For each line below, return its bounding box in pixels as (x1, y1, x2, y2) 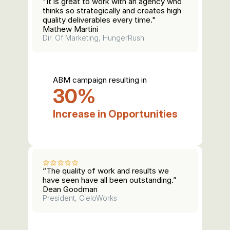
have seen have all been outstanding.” (43, 175, 177, 185)
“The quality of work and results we (43, 166, 169, 176)
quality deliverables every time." (43, 15, 156, 25)
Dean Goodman (43, 184, 98, 194)
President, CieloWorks (43, 194, 117, 202)
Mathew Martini (43, 24, 98, 34)
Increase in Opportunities (52, 107, 178, 120)
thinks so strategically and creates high (43, 6, 181, 15)
